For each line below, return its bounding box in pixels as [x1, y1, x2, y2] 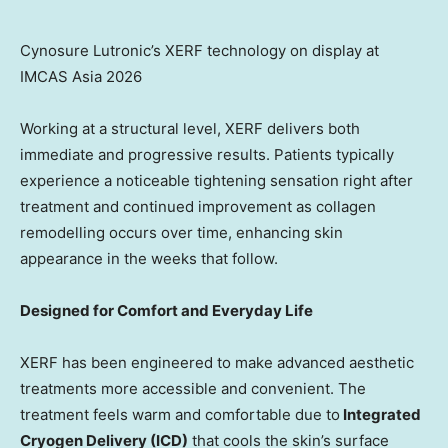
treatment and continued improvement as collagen [20, 196, 376, 216]
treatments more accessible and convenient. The [20, 378, 366, 398]
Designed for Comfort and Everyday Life [20, 300, 313, 320]
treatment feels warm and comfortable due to [20, 404, 340, 424]
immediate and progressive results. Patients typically [20, 144, 394, 164]
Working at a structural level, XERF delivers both [20, 118, 360, 138]
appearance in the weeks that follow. [20, 248, 278, 268]
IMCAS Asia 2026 [20, 66, 142, 86]
